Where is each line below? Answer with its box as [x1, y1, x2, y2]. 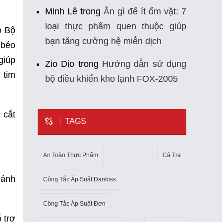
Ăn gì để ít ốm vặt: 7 [104, 6, 186, 17]
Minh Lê [45, 6, 77, 17]
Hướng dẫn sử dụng [102, 59, 187, 69]
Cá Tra [163, 152, 181, 159]
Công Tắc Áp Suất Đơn [43, 200, 106, 208]
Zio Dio [45, 59, 75, 69]
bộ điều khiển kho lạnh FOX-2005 [45, 74, 178, 84]
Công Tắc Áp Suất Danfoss [43, 176, 116, 183]
